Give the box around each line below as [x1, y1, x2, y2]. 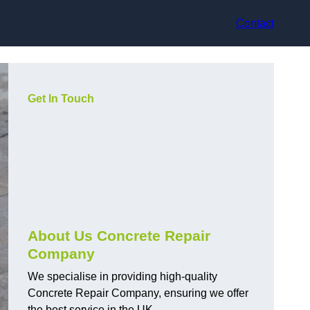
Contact [236, 17, 274, 29]
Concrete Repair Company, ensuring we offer [28, 287, 248, 300]
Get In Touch [28, 93, 94, 105]
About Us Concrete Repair [28, 228, 210, 244]
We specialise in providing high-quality [28, 271, 217, 283]
